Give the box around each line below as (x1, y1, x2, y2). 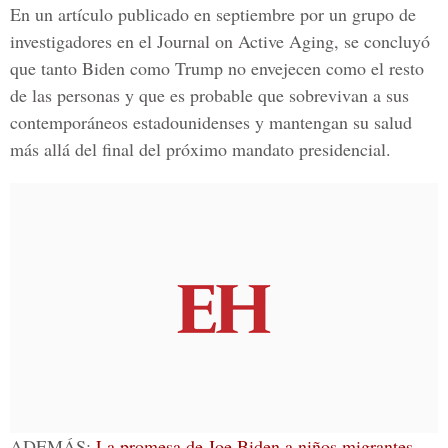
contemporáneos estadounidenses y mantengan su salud (10, 110, 412, 134)
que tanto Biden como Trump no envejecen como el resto (10, 56, 424, 80)
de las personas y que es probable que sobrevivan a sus (10, 83, 409, 107)
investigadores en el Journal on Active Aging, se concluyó (10, 29, 430, 53)
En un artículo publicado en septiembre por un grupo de (10, 2, 416, 26)
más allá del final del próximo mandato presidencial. (10, 137, 391, 161)
